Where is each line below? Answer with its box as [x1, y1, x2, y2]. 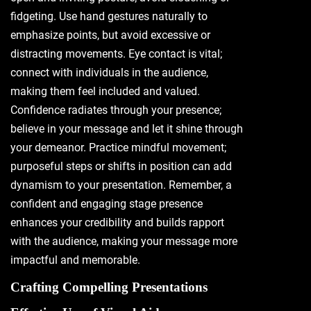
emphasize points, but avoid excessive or [10, 28, 210, 42]
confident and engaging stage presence [10, 197, 203, 210]
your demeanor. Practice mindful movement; [10, 141, 226, 154]
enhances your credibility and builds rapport [10, 216, 224, 229]
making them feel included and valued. [10, 85, 200, 98]
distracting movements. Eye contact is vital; [10, 47, 222, 60]
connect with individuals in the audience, [10, 66, 208, 79]
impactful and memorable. [10, 253, 140, 267]
